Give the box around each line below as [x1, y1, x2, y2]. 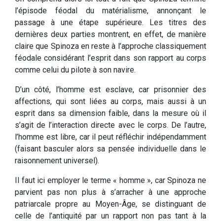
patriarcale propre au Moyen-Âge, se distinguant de [15, 199, 206, 209]
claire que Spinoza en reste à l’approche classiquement [15, 41, 206, 51]
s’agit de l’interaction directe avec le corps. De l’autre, [15, 120, 206, 130]
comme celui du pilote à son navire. [15, 65, 136, 75]
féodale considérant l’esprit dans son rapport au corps [15, 53, 206, 63]
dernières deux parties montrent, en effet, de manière [15, 30, 206, 39]
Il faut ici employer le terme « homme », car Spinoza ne [15, 176, 206, 185]
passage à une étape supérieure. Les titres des [15, 18, 206, 28]
